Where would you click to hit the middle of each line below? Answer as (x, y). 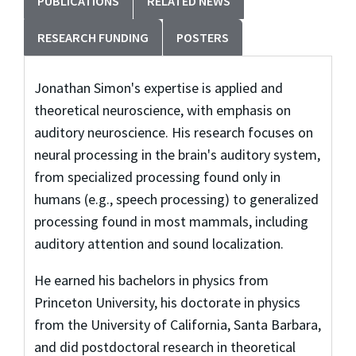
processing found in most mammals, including (171, 221)
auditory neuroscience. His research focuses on (173, 132)
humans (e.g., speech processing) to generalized (176, 199)
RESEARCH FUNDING (93, 38)
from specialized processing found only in (157, 176)
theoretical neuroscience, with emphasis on (162, 110)
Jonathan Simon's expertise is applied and (158, 87)
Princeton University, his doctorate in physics (167, 302)
